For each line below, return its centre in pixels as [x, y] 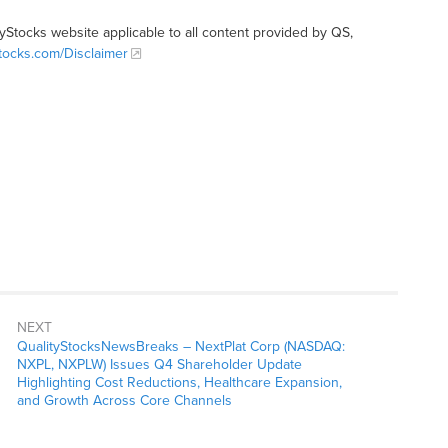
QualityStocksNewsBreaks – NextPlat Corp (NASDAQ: [180, 347]
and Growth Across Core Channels [126, 401]
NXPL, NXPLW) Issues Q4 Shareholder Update [159, 365]
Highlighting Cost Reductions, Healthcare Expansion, [179, 383]
